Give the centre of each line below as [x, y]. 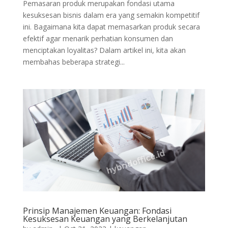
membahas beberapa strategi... [74, 62]
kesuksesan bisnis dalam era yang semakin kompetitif [111, 15]
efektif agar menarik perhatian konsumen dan [98, 38]
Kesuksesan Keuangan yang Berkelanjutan [105, 219]
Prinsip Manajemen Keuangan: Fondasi [97, 211]
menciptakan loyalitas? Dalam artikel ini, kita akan [104, 50]
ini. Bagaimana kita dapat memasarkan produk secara [111, 26]
